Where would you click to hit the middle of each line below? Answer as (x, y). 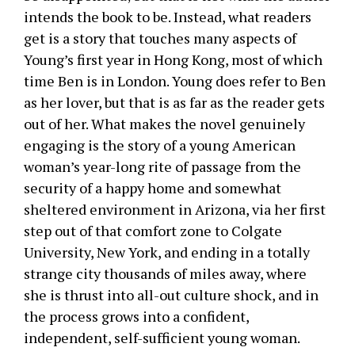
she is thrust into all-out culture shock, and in (171, 295)
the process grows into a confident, (136, 316)
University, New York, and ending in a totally (167, 252)
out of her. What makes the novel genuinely (164, 124)
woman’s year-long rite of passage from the (162, 166)
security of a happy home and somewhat (153, 188)
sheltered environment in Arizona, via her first (175, 209)
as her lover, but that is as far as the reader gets (174, 102)
